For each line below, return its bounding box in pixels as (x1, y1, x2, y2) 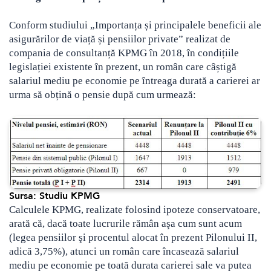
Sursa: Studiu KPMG (9, 189, 100, 203)
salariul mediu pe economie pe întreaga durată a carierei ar (9, 75, 260, 87)
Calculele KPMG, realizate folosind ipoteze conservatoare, (9, 204, 260, 216)
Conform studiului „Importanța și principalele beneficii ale (9, 19, 261, 31)
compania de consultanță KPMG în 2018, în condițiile (9, 47, 239, 59)
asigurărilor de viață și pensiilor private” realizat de (9, 33, 230, 45)
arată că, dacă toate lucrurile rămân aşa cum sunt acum (9, 218, 242, 230)
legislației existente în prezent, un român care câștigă (9, 61, 237, 73)
